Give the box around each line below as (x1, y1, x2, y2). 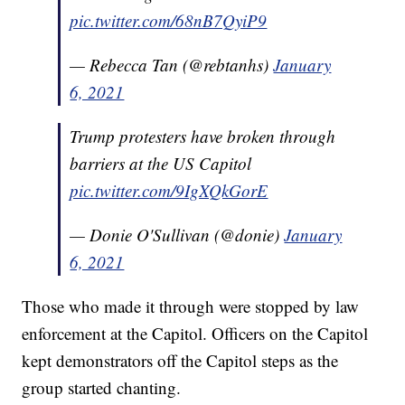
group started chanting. (22, 375, 182, 399)
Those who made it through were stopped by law (22, 294, 360, 317)
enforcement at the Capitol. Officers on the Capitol (22, 321, 369, 344)
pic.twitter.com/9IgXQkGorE (70, 178, 268, 202)
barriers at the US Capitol (70, 151, 252, 174)
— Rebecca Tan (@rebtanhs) (70, 52, 274, 76)
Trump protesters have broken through (70, 124, 336, 147)
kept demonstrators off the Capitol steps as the (22, 348, 339, 372)
